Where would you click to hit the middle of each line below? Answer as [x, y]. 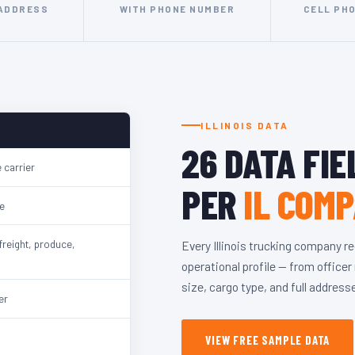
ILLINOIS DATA [245, 125]
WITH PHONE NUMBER [177, 8]
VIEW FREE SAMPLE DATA [268, 340]
